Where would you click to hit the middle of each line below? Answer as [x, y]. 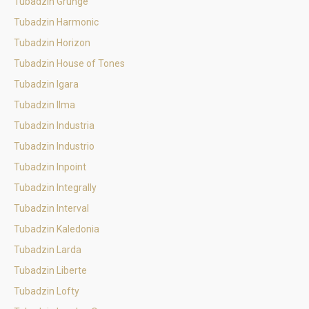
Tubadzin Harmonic [56, 22]
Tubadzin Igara [46, 84]
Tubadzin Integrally [55, 188]
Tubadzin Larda [48, 250]
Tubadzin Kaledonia [57, 229]
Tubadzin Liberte [50, 270]
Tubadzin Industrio [54, 146]
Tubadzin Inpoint [50, 167]
